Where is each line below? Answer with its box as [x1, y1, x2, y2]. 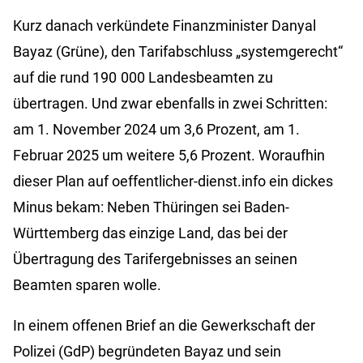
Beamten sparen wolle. [13, 276, 161, 294]
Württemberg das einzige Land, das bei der [13, 224, 288, 242]
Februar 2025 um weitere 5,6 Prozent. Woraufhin [13, 147, 325, 164]
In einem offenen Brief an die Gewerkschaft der [13, 317, 315, 335]
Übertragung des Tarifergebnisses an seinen [13, 250, 297, 268]
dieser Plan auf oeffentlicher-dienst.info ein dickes [13, 173, 333, 190]
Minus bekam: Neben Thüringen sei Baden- [13, 199, 289, 216]
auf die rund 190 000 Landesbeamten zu [13, 69, 273, 87]
